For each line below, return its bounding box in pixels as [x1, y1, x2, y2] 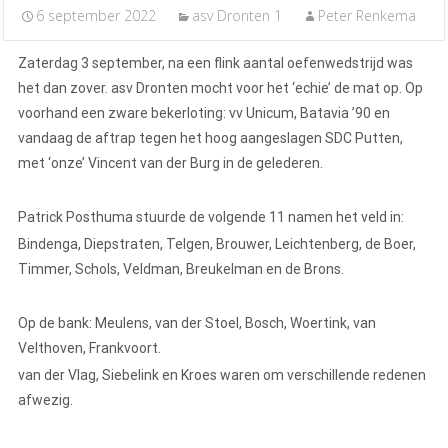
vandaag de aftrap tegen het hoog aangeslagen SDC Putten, [18, 130, 403, 147]
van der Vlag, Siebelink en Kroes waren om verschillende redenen [18, 367, 426, 384]
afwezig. [18, 392, 76, 409]
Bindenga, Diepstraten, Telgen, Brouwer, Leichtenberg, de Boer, [18, 236, 416, 253]
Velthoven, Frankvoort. [18, 340, 161, 357]
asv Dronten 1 [192, 6, 282, 26]
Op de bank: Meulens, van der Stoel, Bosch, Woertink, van [18, 315, 376, 332]
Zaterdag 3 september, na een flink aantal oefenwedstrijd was [18, 55, 413, 72]
